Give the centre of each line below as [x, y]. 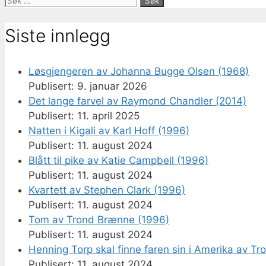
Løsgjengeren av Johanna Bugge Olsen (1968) [139, 71]
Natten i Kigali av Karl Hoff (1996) [109, 130]
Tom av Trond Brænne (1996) [99, 219]
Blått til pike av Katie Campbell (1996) [118, 160]
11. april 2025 [108, 115]
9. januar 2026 [112, 86]
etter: [17, 14]
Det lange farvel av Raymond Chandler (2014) [137, 101]
